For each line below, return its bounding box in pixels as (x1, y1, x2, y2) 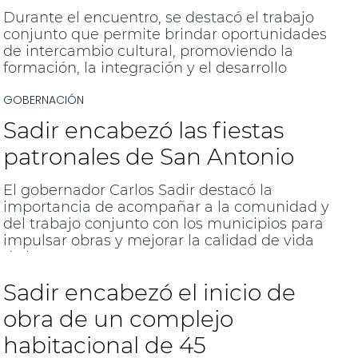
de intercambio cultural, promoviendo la (2, 42, 293, 60)
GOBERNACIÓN (2, 92, 84, 109)
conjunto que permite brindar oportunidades (2, 26, 327, 43)
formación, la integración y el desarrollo (2, 59, 287, 77)
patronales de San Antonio (2, 143, 294, 171)
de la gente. (2, 249, 88, 267)
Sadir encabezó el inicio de (2, 278, 296, 306)
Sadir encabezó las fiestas (2, 117, 284, 145)
